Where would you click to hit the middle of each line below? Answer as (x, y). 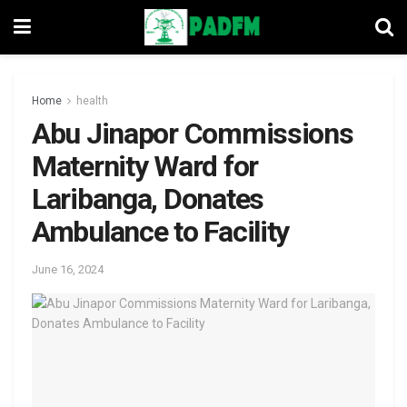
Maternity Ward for (145, 166)
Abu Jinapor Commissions (193, 134)
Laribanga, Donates (148, 199)
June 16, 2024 (68, 269)
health (92, 101)
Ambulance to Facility (161, 232)
